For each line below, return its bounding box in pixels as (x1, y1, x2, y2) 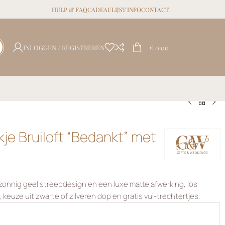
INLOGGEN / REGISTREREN (23, 43, 104, 52)
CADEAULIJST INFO (87, 5, 141, 14)
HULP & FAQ (51, 5, 87, 14)
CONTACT (141, 5, 169, 14)
